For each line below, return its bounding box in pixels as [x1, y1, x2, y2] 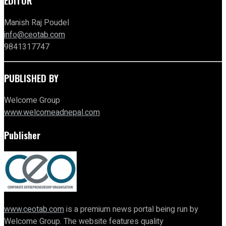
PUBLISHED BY [4, 71, 59, 85]
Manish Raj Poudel [4, 16, 69, 29]
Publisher [4, 128, 40, 142]
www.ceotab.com [4, 203, 64, 215]
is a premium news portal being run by [64, 203, 198, 215]
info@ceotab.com [4, 28, 65, 41]
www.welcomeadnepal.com [4, 106, 100, 119]
